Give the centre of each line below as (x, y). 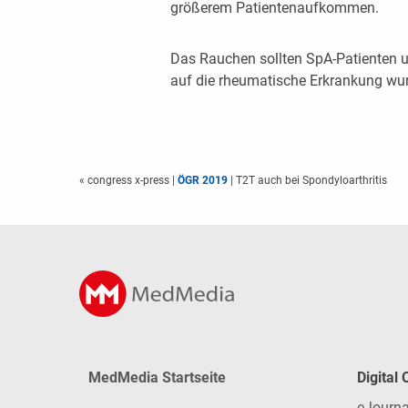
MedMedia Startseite (157, 378)
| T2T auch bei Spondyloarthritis (307, 180)
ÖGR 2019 (203, 180)
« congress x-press (126, 180)
